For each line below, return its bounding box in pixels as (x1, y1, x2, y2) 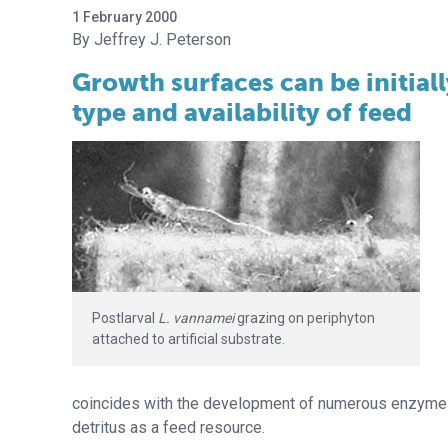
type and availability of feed (72, 97, 412, 128)
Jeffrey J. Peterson (94, 30, 231, 49)
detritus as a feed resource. (72, 418, 265, 437)
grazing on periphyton (234, 309, 375, 326)
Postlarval (92, 309, 158, 326)
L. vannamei (158, 309, 234, 326)
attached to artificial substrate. (92, 330, 285, 347)
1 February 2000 (72, 9, 177, 25)
